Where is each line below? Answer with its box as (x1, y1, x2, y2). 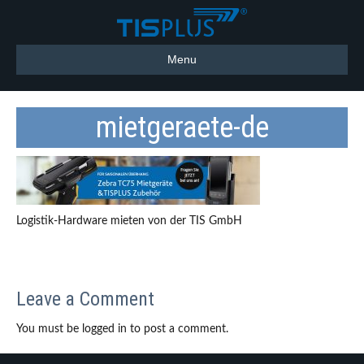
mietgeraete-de (95, 110, 269, 145)
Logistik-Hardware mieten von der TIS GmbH (16, 215, 242, 227)
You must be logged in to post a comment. (16, 323, 228, 335)
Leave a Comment (16, 288, 154, 310)
